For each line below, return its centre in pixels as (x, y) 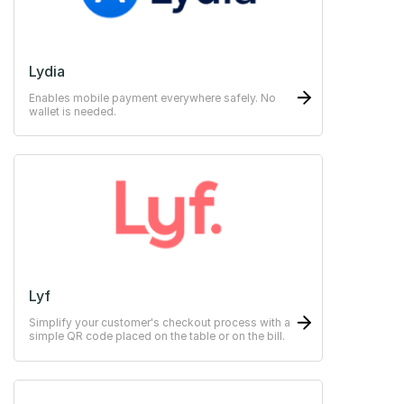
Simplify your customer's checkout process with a (160, 323)
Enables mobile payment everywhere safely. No (152, 97)
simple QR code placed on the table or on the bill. (157, 336)
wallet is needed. (73, 111)
